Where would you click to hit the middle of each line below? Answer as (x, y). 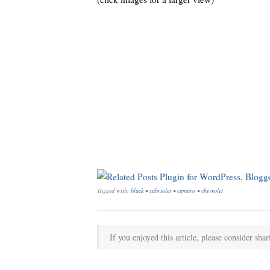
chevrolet (212, 191)
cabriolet (160, 191)
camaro (186, 191)
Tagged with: (114, 191)
